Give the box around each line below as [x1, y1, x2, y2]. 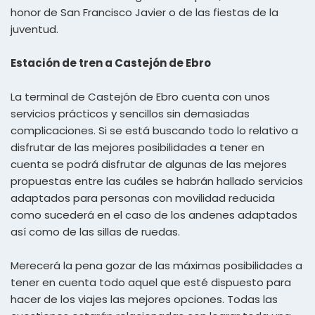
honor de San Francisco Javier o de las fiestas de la [11, 4, 278, 20]
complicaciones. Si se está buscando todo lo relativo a [11, 122, 298, 138]
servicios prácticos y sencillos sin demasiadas [11, 105, 250, 121]
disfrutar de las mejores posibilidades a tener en [11, 139, 264, 155]
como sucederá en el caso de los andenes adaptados [11, 207, 297, 222]
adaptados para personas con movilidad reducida [11, 190, 275, 205]
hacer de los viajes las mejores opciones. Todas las [11, 291, 278, 307]
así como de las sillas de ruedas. [11, 224, 180, 239]
